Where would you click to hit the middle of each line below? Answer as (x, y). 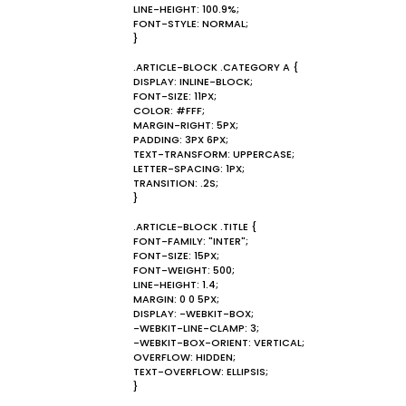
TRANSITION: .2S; (176, 183)
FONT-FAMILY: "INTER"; (191, 241)
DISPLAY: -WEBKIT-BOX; (193, 314)
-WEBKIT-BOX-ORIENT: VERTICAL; (219, 343)
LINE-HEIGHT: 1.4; (176, 285)
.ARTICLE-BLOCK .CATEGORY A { (216, 67)
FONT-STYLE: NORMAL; (191, 24)
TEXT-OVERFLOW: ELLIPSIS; (201, 372)
